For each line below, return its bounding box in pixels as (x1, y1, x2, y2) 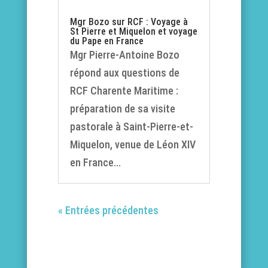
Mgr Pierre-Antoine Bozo (69, 48, 179, 61)
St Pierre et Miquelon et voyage (69, 25, 197, 37)
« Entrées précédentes (57, 203, 159, 217)
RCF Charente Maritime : (69, 84, 178, 97)
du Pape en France (69, 35, 144, 47)
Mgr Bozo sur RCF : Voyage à (69, 16, 188, 28)
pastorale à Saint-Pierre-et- (69, 120, 193, 133)
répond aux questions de (69, 66, 179, 79)
